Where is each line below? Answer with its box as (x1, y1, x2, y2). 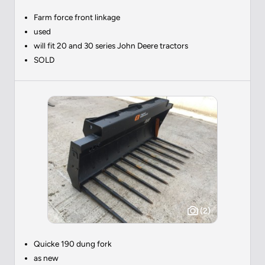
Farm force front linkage (34, 12, 120, 22)
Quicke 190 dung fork (34, 239, 112, 249)
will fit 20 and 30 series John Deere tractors (34, 40, 188, 50)
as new (34, 253, 59, 263)
